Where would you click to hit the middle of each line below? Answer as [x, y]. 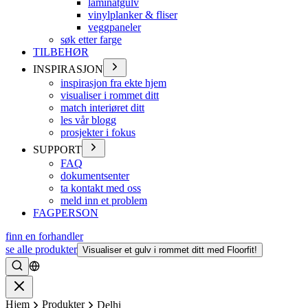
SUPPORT [57, 150]
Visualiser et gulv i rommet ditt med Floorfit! [170, 250]
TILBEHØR [61, 52]
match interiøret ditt [102, 108]
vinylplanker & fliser [133, 15]
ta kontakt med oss [101, 188]
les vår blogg [88, 120]
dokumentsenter [95, 176]
